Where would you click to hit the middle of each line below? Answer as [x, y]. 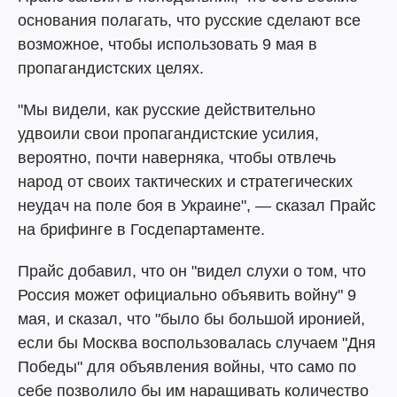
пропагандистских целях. [111, 68]
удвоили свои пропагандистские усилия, [168, 134]
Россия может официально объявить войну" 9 [187, 295]
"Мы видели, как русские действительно [167, 110]
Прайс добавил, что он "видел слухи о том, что [192, 271]
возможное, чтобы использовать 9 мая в [167, 44]
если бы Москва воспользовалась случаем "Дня [197, 343]
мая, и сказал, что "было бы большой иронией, [191, 319]
